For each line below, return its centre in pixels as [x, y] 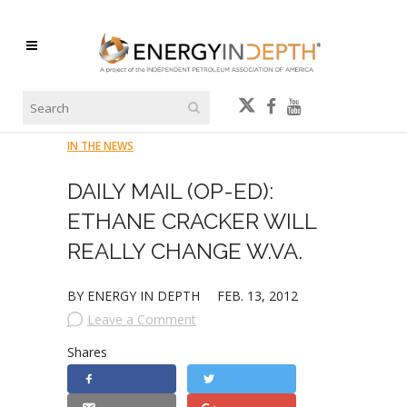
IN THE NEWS [100, 146]
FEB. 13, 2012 [258, 296]
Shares [87, 352]
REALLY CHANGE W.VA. [185, 251]
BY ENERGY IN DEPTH [135, 296]
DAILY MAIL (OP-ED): [170, 191]
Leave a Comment [142, 319]
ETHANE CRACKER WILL [192, 221]
